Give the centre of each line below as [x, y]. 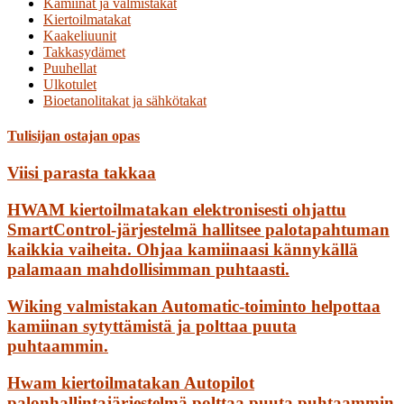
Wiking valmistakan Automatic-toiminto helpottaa [194, 306]
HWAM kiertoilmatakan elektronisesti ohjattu [177, 210]
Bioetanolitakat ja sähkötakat [125, 100]
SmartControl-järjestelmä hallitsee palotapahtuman [198, 230]
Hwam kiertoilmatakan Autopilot [131, 382]
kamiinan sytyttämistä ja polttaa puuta [152, 326]
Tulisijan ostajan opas [73, 136]
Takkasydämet [84, 51]
